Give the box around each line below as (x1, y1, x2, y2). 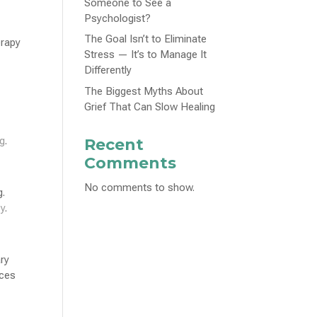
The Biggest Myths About (84, 84, 204, 98)
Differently (84, 64, 132, 76)
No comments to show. (84, 180, 195, 194)
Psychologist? (84, 11, 151, 25)
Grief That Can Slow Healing (84, 100, 216, 113)
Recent (84, 134, 144, 154)
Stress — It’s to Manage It (84, 48, 207, 61)
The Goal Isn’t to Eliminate (84, 33, 207, 45)
